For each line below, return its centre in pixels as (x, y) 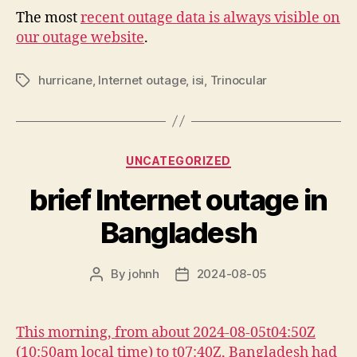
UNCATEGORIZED (178, 160)
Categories (213, 157)
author (114, 292)
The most (48, 18)
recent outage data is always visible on (210, 18)
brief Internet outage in (178, 200)
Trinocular (239, 80)
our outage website (80, 37)
